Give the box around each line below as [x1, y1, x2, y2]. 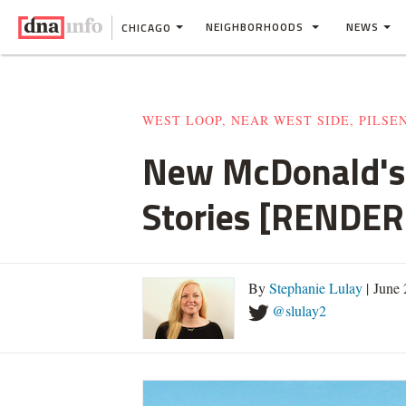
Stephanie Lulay [269, 278, 362, 297]
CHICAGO [121, 18, 171, 36]
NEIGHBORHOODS [206, 18, 307, 35]
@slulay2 [272, 301, 326, 320]
